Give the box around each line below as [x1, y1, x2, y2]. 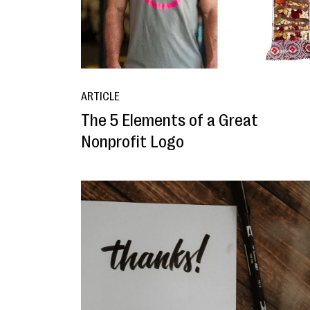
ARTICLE [81, 90, 120, 103]
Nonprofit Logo [81, 131, 184, 152]
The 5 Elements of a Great [81, 110, 258, 130]
